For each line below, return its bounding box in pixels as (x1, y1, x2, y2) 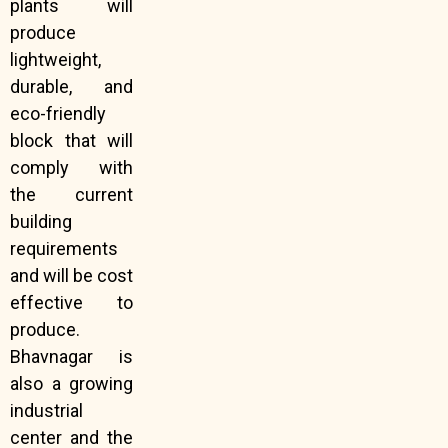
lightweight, (10, 49, 101, 71)
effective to (10, 292, 133, 314)
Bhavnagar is (10, 346, 133, 368)
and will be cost (10, 265, 133, 287)
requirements (10, 238, 118, 260)
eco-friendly (10, 103, 106, 125)
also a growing (10, 373, 133, 395)
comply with (10, 157, 133, 179)
